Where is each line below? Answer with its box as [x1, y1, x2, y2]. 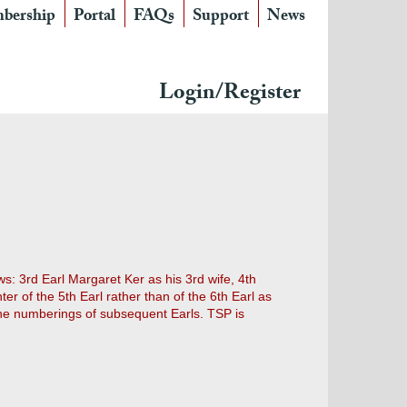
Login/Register [159, 76, 301, 114]
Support [193, 4, 249, 32]
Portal [74, 4, 115, 32]
